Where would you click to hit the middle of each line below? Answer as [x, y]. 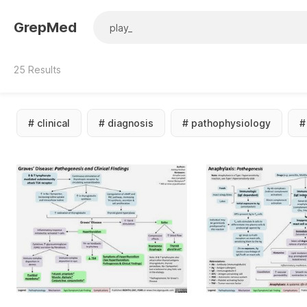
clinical [53, 123]
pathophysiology [231, 123]
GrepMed [45, 27]
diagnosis [131, 123]
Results [43, 70]
